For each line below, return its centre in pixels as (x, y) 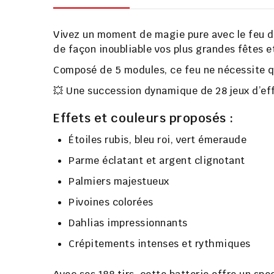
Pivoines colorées (111, 202)
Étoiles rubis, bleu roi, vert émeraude (157, 140)
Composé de (84, 70)
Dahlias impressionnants (128, 223)
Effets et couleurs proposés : (143, 118)
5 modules (139, 70)
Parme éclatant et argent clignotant (157, 161)
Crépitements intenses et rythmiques (160, 244)
